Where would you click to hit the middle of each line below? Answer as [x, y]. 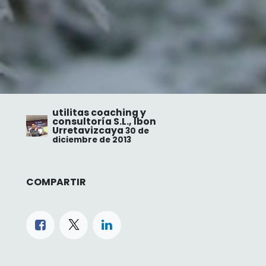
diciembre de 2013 [92, 140]
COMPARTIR [56, 182]
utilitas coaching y [99, 112]
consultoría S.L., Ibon [104, 121]
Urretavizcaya [88, 130]
